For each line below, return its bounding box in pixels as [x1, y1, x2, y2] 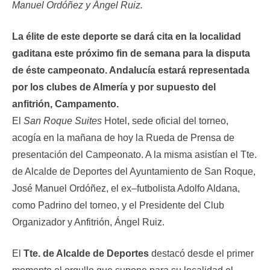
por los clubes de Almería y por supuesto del [12, 82, 216, 92]
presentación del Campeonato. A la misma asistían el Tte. [12, 149, 257, 160]
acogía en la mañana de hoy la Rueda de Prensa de [12, 133, 234, 143]
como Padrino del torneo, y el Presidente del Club [12, 200, 224, 210]
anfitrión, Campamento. [12, 99, 119, 109]
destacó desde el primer [149, 248, 254, 259]
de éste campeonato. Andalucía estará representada [12, 65, 250, 75]
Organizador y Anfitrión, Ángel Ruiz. [12, 217, 165, 227]
